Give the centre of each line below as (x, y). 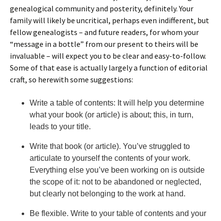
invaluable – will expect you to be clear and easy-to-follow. (108, 56)
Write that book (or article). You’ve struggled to (110, 146)
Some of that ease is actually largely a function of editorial (109, 68)
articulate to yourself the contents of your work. (110, 158)
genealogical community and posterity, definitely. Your (102, 8)
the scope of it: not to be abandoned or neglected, (115, 182)
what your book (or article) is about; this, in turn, (111, 115)
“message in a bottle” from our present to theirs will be (104, 44)
